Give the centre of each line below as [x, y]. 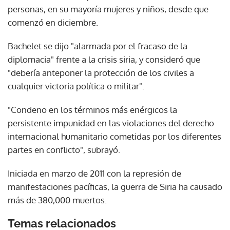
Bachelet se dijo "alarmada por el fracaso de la [98, 46]
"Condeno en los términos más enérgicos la [92, 109]
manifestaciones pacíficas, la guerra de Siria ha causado [115, 186]
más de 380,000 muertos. [57, 200]
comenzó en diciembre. [53, 22]
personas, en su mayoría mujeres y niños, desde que [108, 9]
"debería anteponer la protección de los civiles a [101, 72]
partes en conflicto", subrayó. [64, 149]
